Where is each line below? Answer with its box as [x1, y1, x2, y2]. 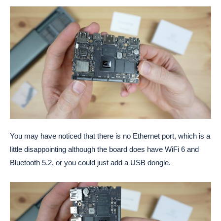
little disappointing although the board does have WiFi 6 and [10, 145, 199, 154]
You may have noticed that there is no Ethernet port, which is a [10, 132, 210, 141]
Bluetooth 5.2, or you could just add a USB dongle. [10, 158, 171, 167]
